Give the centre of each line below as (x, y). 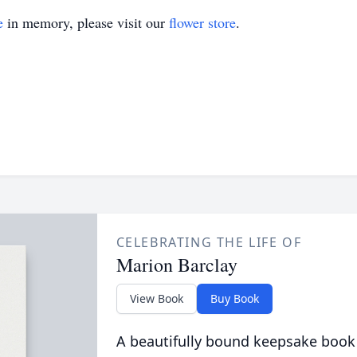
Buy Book (234, 298)
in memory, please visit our (86, 22)
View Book (156, 298)
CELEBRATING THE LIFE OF (209, 242)
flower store (202, 22)
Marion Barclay (177, 265)
